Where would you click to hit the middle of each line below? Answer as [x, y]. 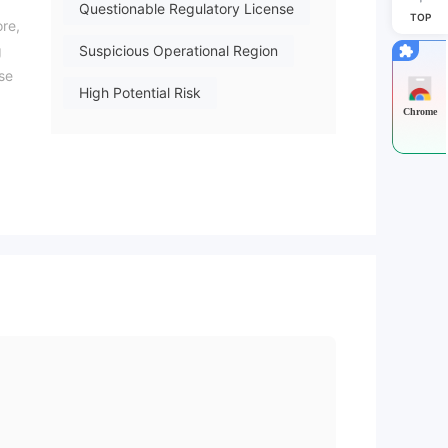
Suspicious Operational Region [178, 51]
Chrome [420, 111]
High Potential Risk [140, 93]
